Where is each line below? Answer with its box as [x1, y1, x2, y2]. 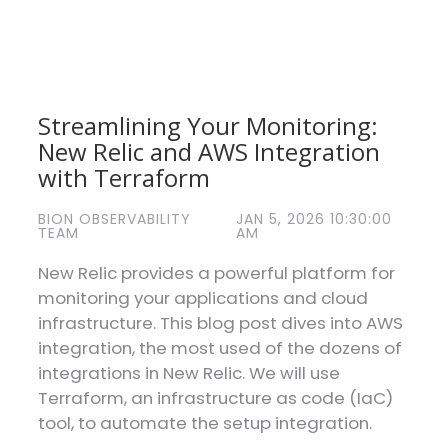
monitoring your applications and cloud [37, 286, 368, 311]
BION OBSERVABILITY [37, 209, 191, 230]
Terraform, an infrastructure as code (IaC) [37, 386, 393, 411]
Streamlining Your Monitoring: [37, 109, 378, 143]
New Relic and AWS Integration [37, 135, 380, 169]
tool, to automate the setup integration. [37, 411, 372, 436]
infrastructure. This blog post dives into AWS [37, 311, 403, 336]
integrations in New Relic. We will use [37, 361, 340, 386]
